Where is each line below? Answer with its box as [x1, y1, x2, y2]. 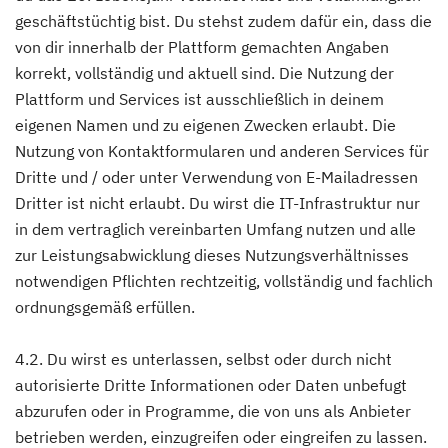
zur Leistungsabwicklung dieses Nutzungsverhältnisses [15, 245, 409, 265]
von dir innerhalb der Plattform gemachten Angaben [15, 37, 389, 57]
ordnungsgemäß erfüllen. [15, 297, 195, 317]
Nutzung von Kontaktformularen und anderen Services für [15, 141, 429, 161]
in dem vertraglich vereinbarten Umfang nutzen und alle [15, 219, 416, 239]
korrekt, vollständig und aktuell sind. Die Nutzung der [15, 63, 394, 83]
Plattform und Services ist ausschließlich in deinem [15, 89, 384, 109]
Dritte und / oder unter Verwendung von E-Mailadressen [15, 167, 418, 187]
